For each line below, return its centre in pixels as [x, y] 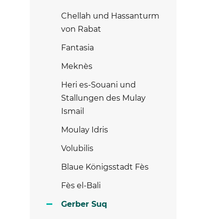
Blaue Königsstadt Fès [105, 167]
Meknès [77, 66]
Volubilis [77, 148]
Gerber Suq [84, 204]
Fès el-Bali [81, 186]
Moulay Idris [85, 130]
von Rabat [81, 29]
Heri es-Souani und [99, 85]
